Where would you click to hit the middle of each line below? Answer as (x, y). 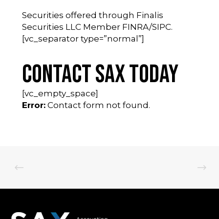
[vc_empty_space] (60, 93)
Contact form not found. (98, 105)
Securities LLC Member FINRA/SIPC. (97, 27)
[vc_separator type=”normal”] (83, 38)
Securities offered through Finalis (92, 15)
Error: (33, 105)
